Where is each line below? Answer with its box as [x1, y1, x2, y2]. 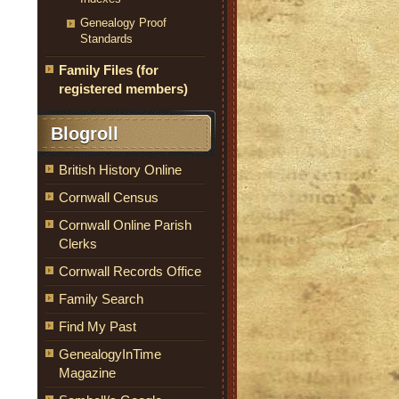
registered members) [59, 81, 188, 96]
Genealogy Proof [80, 16, 167, 29]
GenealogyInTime [59, 346, 161, 362]
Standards [80, 32, 133, 45]
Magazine [59, 365, 116, 380]
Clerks [59, 236, 97, 251]
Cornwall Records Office [59, 264, 201, 279]
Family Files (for [59, 62, 159, 77]
